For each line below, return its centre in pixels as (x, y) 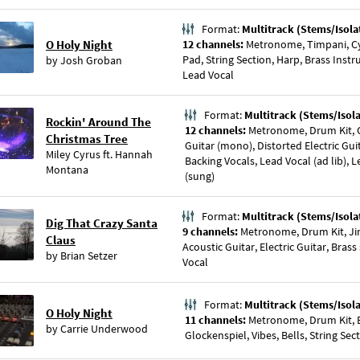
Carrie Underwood (104, 329)
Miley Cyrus (73, 154)
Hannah (134, 154)
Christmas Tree (87, 139)
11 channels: (217, 320)
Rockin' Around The (98, 122)
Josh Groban (91, 60)
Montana (67, 170)
